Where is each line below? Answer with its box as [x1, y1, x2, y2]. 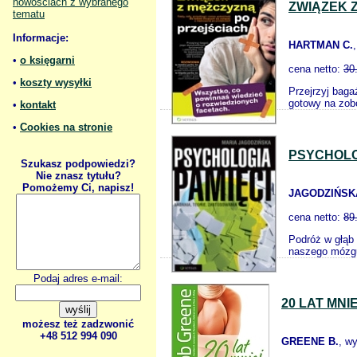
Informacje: [13, 32, 69, 44]
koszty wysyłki [20, 76, 92, 88]
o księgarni [20, 54, 75, 66]
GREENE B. [281, 335, 339, 347]
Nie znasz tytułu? [35, 170, 121, 182]
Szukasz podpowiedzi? [21, 158, 135, 170]
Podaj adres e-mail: [33, 273, 123, 284]
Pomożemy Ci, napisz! [22, 182, 134, 194]
